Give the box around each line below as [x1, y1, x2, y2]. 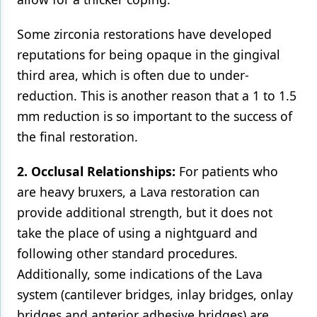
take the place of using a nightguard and [17, 224, 258, 241]
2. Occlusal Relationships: [17, 163, 175, 180]
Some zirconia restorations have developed [17, 25, 272, 42]
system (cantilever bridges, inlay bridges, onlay [17, 286, 293, 303]
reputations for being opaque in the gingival [17, 46, 280, 63]
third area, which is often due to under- [17, 67, 249, 83]
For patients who [175, 163, 278, 180]
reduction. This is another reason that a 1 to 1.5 [17, 87, 296, 104]
